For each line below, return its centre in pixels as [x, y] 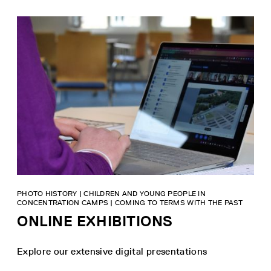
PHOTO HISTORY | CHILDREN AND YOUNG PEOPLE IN [111, 193]
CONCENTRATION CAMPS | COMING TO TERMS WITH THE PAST [130, 202]
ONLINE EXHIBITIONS [95, 221]
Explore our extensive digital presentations [112, 251]
